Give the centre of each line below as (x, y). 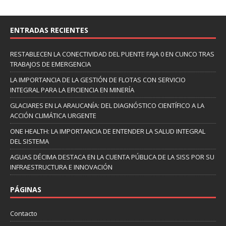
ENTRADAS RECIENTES (49, 30)
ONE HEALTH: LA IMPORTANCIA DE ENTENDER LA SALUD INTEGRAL (108, 131)
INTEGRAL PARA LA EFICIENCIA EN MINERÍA (72, 90)
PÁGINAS (26, 189)
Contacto (24, 213)
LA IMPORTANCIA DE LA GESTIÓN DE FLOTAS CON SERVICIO (98, 79)
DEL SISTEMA (30, 141)
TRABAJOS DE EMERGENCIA (50, 64)
